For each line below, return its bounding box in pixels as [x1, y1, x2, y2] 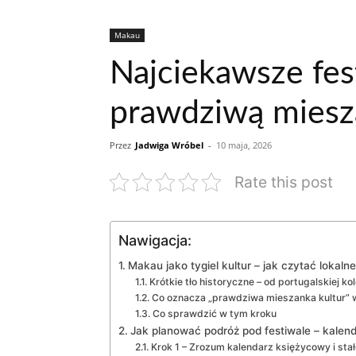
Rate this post [234, 172, 333, 192]
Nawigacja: [118, 231, 192, 249]
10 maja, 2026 [216, 138, 272, 151]
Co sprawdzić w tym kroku [152, 307, 277, 319]
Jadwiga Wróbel [135, 138, 203, 151]
